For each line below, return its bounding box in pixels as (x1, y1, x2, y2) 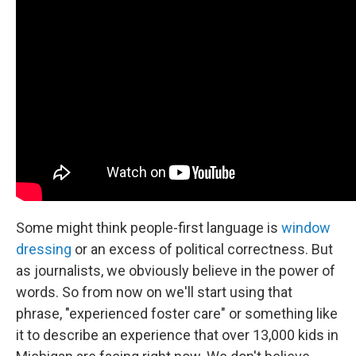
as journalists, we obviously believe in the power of (16, 262, 335, 280)
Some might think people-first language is (16, 219, 281, 237)
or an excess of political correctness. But (72, 241, 333, 258)
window (281, 219, 331, 237)
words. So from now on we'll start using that (16, 284, 292, 301)
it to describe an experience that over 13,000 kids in (16, 327, 339, 344)
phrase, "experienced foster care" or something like (16, 305, 338, 323)
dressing (16, 241, 72, 258)
